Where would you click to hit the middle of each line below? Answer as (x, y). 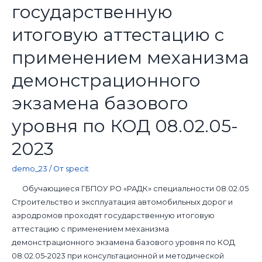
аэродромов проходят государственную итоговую (113, 215)
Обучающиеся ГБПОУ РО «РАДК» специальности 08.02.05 (130, 188)
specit (77, 168)
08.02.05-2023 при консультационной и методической (118, 256)
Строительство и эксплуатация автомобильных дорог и (122, 202)
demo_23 (29, 168)
